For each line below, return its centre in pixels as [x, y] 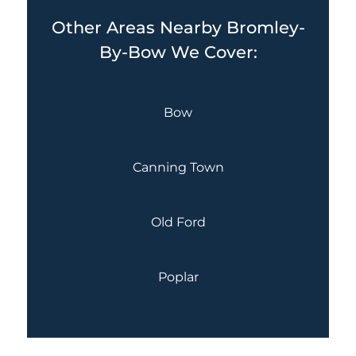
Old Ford [178, 222]
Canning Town [178, 167]
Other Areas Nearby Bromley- [178, 28]
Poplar [178, 277]
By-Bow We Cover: [178, 52]
